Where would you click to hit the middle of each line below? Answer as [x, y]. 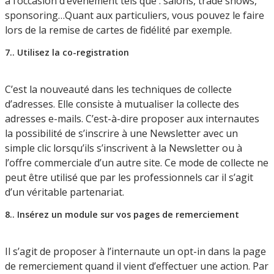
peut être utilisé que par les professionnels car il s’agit [129, 177]
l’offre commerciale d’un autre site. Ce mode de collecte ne [137, 162]
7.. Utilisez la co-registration [67, 52]
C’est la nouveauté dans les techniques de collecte [118, 89]
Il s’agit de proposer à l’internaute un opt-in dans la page [135, 251]
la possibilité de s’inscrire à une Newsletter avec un [121, 133]
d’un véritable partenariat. [65, 192]
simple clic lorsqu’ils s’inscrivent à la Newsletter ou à [124, 148]
